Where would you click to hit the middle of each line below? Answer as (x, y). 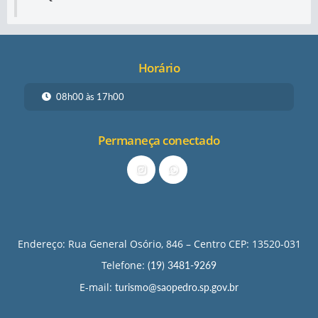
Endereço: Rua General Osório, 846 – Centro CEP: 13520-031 (159, 244)
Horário (159, 68)
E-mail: (97, 287)
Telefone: (125, 265)
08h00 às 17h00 (90, 97)
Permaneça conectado (159, 140)
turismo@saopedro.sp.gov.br (177, 287)
